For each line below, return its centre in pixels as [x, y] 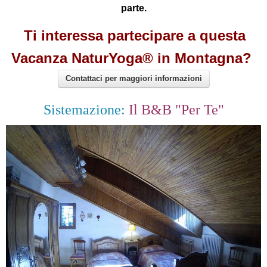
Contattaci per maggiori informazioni [133, 78]
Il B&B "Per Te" [174, 109]
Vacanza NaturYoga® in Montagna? [131, 58]
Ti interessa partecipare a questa [135, 35]
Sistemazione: [84, 109]
